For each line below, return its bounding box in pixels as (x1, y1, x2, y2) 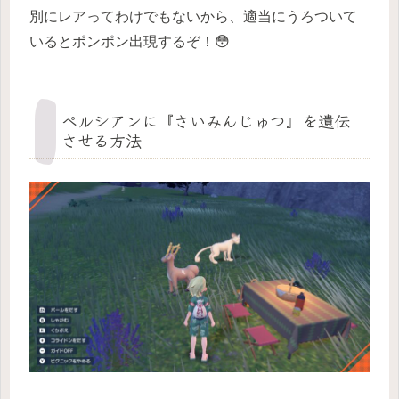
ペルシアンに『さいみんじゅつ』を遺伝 (61, 108, 350, 132)
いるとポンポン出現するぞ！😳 (29, 33, 230, 49)
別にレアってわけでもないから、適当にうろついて (29, 8, 357, 24)
